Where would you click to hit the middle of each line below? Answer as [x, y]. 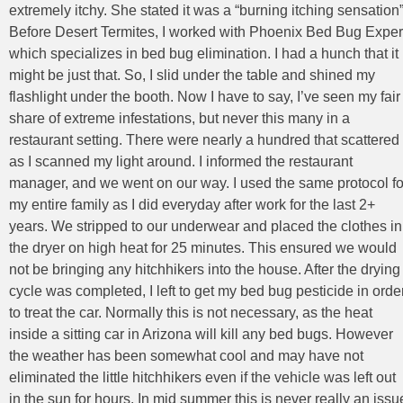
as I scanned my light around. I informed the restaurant [181, 161]
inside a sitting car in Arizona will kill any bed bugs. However [201, 334]
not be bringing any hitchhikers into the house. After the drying [205, 269]
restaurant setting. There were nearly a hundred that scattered [204, 139]
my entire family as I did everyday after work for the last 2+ [192, 204]
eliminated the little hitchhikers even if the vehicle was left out [202, 377]
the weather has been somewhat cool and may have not [186, 355]
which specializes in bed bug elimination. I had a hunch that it [204, 53]
